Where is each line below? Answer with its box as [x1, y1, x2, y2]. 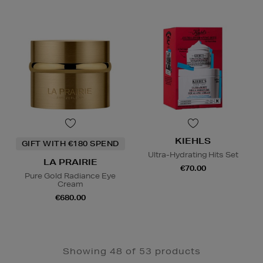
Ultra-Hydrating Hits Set [147, 150, 238, 160]
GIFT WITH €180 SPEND [21, 139, 119, 149]
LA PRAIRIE [43, 157, 97, 168]
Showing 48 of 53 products [62, 246, 201, 257]
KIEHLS [175, 136, 211, 147]
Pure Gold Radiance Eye [25, 171, 116, 181]
